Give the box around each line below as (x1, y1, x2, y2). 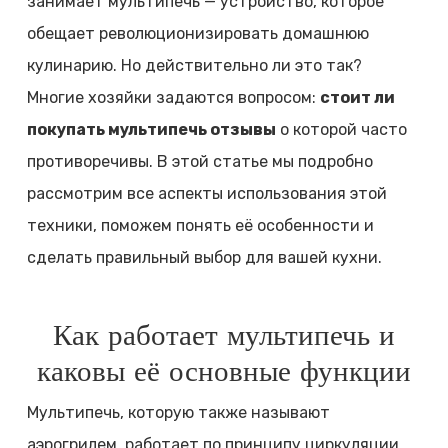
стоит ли (319, 88, 395, 108)
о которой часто (275, 120, 407, 140)
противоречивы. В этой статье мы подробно (26, 152, 373, 172)
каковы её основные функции (36, 356, 411, 388)
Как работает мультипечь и (52, 320, 395, 352)
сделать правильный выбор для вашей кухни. (26, 248, 382, 268)
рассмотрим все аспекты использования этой (26, 184, 387, 204)
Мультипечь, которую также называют (26, 403, 330, 423)
